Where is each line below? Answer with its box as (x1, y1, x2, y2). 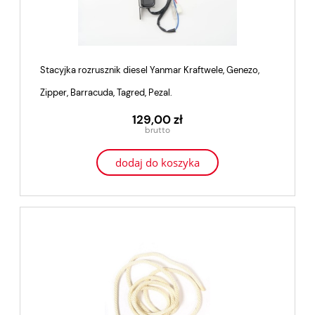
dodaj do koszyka (115, 155, 200, 170)
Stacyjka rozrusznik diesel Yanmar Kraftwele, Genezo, (40, 64, 259, 77)
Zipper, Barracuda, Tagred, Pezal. (40, 86, 172, 99)
